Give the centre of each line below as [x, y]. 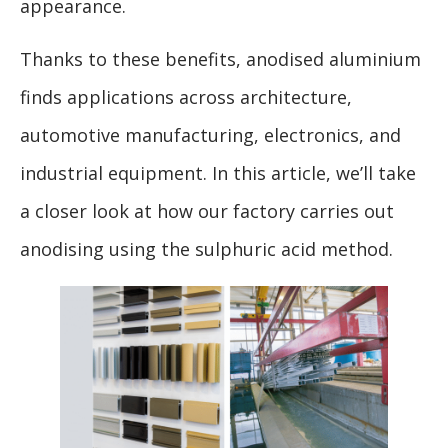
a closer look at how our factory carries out [207, 210]
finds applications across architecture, [186, 96]
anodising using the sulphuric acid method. [206, 248]
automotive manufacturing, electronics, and [210, 134]
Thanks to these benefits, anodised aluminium [220, 58]
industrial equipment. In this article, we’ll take [218, 172]
